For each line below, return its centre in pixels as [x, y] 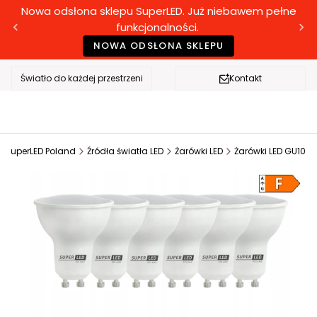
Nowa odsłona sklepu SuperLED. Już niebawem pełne [158, 11]
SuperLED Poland [40, 151]
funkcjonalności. [158, 27]
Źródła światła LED [125, 151]
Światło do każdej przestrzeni [82, 78]
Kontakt [245, 78]
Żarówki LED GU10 [270, 151]
